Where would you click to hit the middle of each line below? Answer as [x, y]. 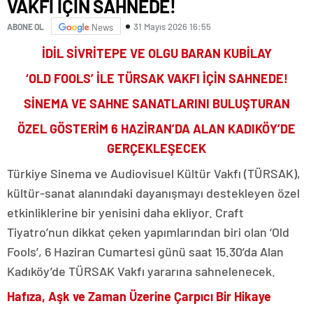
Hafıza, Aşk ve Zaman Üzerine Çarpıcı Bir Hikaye [139, 297]
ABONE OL [26, 26]
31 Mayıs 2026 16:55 [172, 26]
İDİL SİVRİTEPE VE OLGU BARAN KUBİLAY [156, 53]
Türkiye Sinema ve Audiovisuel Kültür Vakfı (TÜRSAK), [154, 174]
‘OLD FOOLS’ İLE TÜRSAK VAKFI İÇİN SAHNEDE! [156, 79]
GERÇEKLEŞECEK [156, 148]
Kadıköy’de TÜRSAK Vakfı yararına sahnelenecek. [141, 271]
